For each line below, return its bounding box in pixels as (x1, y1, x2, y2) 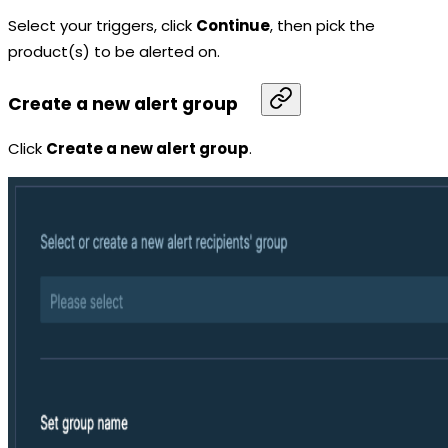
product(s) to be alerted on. (8, 40, 220, 62)
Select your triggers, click (8, 14, 196, 36)
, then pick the (270, 14, 375, 36)
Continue (196, 14, 270, 36)
